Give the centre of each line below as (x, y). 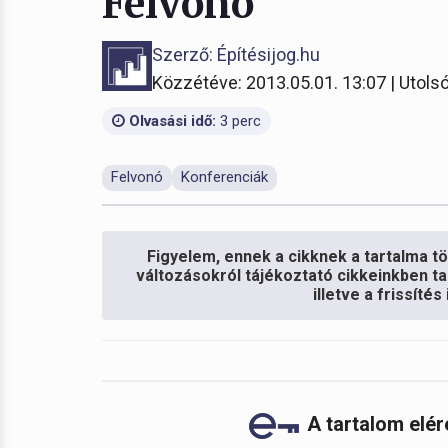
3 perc (238, 121)
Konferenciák (224, 177)
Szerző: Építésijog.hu (236, 54)
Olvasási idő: (170, 121)
